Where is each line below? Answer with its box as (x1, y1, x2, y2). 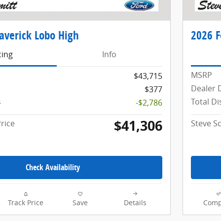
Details (123, 198, 147, 207)
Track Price (7, 198, 43, 207)
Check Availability (26, 162, 80, 173)
